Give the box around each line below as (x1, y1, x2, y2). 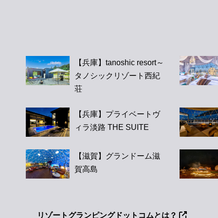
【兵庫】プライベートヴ (74, 110, 160, 119)
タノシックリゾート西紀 (74, 72, 160, 80)
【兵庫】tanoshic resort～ (74, 58, 164, 67)
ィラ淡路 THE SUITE (74, 123, 149, 132)
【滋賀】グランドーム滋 (74, 151, 160, 160)
